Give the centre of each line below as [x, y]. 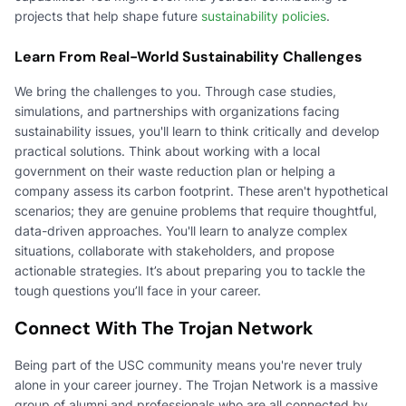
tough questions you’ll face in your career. [138, 290]
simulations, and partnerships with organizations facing [177, 111]
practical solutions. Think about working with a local [167, 150]
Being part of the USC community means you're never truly [188, 364]
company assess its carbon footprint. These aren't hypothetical [201, 190]
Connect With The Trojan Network [164, 328]
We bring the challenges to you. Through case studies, [175, 91]
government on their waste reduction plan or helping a [175, 170]
